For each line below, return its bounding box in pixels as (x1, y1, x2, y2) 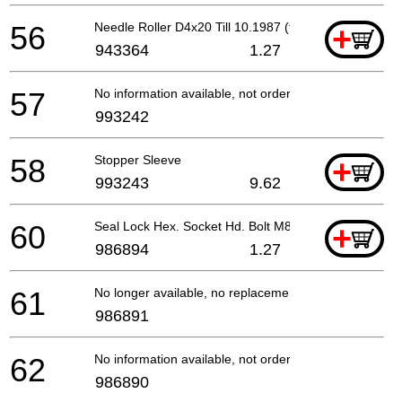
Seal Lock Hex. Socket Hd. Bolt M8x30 (94, 218, 312, 233)
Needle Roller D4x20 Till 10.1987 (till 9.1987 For (94, 19, 367, 34)
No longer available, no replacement (94, 284, 300, 300)
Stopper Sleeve (94, 152, 181, 167)
